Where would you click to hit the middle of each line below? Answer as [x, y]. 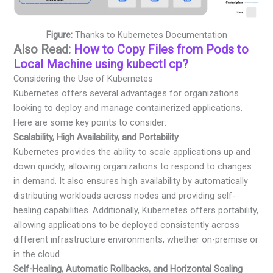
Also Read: [44, 49]
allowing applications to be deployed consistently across [127, 225]
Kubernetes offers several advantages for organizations [126, 93]
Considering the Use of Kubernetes [83, 78]
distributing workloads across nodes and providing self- [125, 195]
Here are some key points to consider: [90, 122]
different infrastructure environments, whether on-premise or [136, 239]
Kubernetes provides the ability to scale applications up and [132, 151]
